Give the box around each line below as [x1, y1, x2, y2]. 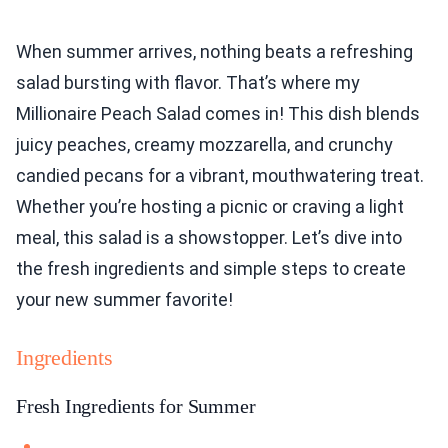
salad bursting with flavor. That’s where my [16, 72, 360, 94]
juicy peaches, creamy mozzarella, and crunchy [16, 134, 393, 156]
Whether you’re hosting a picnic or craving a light [16, 196, 404, 218]
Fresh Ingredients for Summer [16, 395, 256, 418]
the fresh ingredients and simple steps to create [16, 258, 406, 280]
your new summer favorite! [16, 289, 233, 311]
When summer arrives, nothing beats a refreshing [16, 41, 413, 63]
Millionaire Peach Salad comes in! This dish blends [16, 103, 420, 125]
